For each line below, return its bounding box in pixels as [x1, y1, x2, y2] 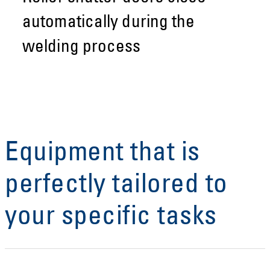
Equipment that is [5, 140, 200, 168]
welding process [22, 39, 141, 57]
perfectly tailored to [5, 172, 228, 199]
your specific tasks [5, 204, 217, 231]
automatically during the [22, 14, 195, 33]
